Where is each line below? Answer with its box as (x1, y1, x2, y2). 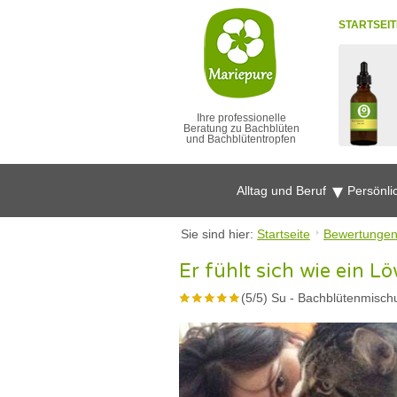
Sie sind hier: (181, 227, 257, 241)
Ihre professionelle (196, 112, 286, 124)
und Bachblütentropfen (186, 133, 296, 145)
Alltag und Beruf (237, 183, 330, 198)
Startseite (257, 227, 310, 241)
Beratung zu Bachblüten (183, 122, 300, 135)
